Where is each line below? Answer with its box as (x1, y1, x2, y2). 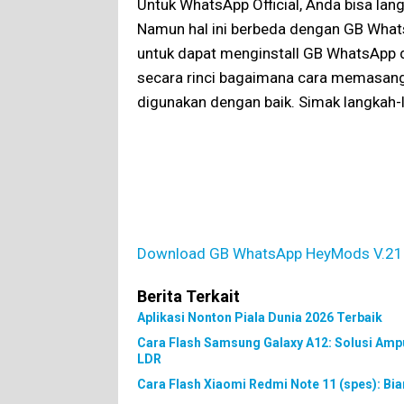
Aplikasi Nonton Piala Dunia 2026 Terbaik (137, 309, 382, 325)
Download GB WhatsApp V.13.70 (137, 219, 357, 238)
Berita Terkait (137, 286, 240, 306)
